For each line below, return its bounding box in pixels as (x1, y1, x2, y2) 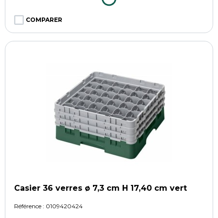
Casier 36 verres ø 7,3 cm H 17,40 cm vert (14, 183, 187, 193)
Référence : (14, 202, 46, 210)
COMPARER (26, 16, 62, 23)
